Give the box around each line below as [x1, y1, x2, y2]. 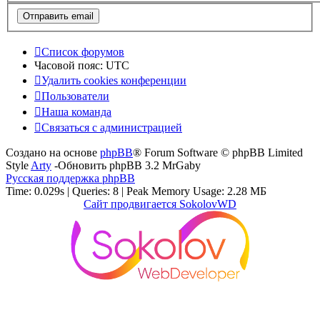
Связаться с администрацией [41, 121, 182, 134]
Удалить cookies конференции [41, 74, 186, 86]
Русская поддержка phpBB [6, 171, 135, 184]
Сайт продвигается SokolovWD [84, 197, 236, 210]
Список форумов [41, 45, 124, 58]
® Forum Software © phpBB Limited [133, 146, 303, 159]
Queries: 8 [72, 184, 119, 197]
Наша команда [41, 105, 111, 118]
